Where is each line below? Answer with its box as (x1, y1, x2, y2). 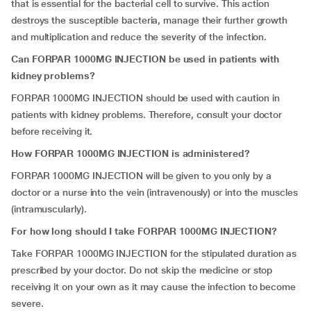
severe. (11, 298, 44, 309)
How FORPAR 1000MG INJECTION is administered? (11, 148, 250, 159)
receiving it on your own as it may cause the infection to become (11, 281, 296, 292)
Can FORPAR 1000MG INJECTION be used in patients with (11, 53, 279, 65)
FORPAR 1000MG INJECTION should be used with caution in (11, 92, 280, 103)
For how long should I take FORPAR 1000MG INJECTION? (11, 226, 277, 237)
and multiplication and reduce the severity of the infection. (11, 31, 267, 42)
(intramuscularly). (11, 203, 87, 215)
